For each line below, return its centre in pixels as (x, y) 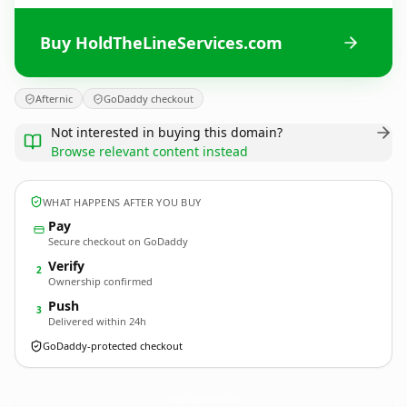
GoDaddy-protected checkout (113, 346)
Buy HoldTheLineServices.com (161, 42)
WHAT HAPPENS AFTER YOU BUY (122, 202)
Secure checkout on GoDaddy (118, 241)
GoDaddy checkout (149, 99)
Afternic (54, 99)
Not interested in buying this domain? (167, 132)
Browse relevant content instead (149, 151)
